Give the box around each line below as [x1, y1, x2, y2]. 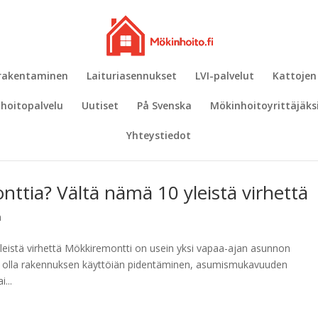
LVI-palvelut [195, 69, 254, 82]
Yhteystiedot [126, 128, 191, 142]
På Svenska [137, 99, 192, 112]
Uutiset [82, 99, 119, 112]
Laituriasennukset [87, 69, 177, 82]
